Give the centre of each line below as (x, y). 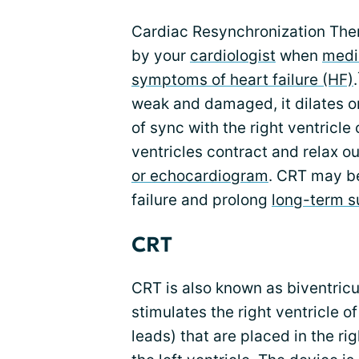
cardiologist (233, 56)
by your (161, 56)
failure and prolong (202, 200)
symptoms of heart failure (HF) (242, 80)
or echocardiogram (200, 176)
